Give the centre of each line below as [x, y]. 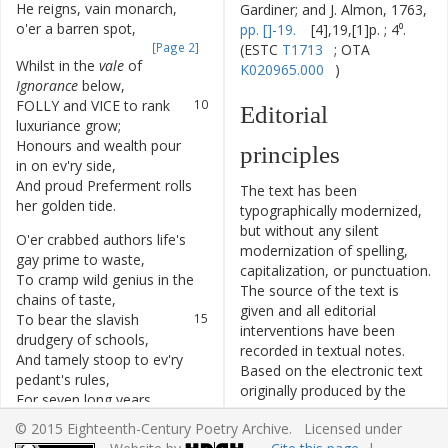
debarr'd [42, 419]
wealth [125, 145]
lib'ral [107, 419]
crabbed [73, 239]
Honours [44, 145]
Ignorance [47, 85]
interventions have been [317, 330]
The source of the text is [319, 290]
